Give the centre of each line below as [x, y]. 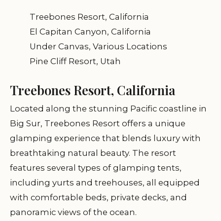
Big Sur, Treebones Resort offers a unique [98, 123]
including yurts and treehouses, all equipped [105, 183]
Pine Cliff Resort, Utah [75, 61]
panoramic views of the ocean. [73, 212]
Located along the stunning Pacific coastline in [108, 109]
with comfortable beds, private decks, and [98, 197]
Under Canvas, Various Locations [98, 46]
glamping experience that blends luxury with [105, 138]
